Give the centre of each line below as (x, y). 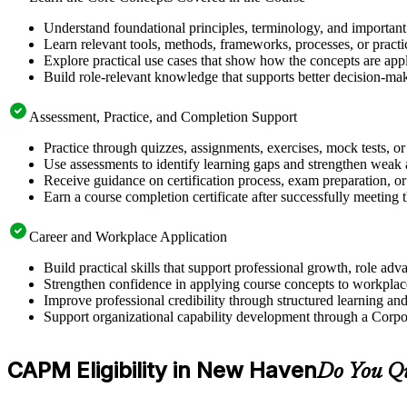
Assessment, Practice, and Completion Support (163, 116)
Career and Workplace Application (128, 236)
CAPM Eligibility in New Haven (162, 371)
